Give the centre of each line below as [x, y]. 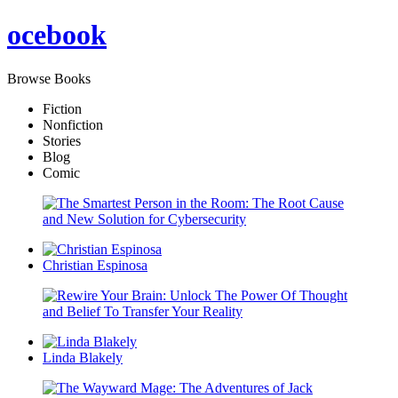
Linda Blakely [83, 357]
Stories [62, 140]
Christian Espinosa [95, 265]
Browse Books [49, 78]
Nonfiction [73, 124]
